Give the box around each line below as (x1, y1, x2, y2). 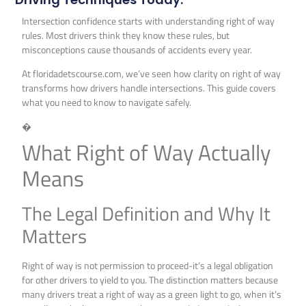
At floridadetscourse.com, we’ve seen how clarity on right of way (22, 66, 281, 81)
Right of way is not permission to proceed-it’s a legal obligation (22, 258, 274, 273)
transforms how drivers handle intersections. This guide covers (22, 81, 277, 96)
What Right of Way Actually (22, 135, 271, 169)
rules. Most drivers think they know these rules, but (22, 27, 230, 42)
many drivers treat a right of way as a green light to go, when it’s (22, 286, 282, 301)
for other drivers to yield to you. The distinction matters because (22, 272, 279, 287)
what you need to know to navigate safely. (22, 95, 192, 110)
